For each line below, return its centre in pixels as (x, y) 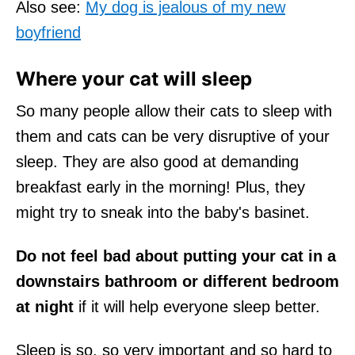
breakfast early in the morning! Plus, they (160, 187)
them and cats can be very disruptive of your (173, 136)
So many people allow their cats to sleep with (174, 111)
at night (45, 306)
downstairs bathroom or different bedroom (177, 281)
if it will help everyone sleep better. (197, 306)
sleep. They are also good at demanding (157, 161)
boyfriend (48, 32)
